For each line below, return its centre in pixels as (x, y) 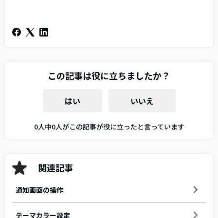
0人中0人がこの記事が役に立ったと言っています (109, 126)
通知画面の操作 (39, 190)
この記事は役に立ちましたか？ (109, 75)
